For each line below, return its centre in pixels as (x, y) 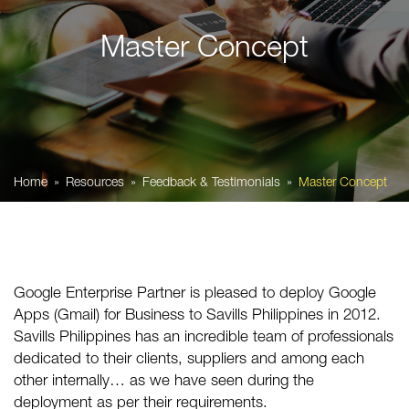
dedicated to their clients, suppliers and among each (189, 360)
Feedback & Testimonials (211, 184)
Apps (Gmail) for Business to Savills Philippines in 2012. (197, 316)
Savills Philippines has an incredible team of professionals (204, 338)
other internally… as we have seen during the (164, 382)
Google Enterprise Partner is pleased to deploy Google (195, 294)
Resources (95, 184)
